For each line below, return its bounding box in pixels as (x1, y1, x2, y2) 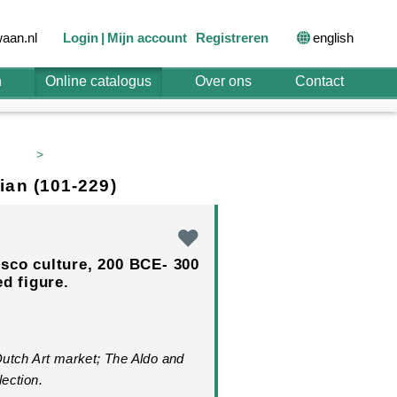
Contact (295, 74, 344, 89)
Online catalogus (45, 74, 152, 89)
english (313, 29, 354, 45)
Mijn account (107, 30, 187, 45)
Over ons (195, 74, 252, 89)
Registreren (196, 30, 269, 45)
